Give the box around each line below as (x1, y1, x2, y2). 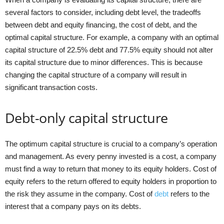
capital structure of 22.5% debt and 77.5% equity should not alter (5, 45, 213, 54)
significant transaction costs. (5, 82, 97, 91)
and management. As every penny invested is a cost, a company (5, 151, 216, 160)
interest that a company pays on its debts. (5, 201, 141, 210)
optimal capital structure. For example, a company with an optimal (5, 32, 218, 41)
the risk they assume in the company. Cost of (5, 189, 154, 198)
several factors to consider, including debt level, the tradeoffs (5, 7, 201, 16)
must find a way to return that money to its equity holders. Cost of (5, 164, 216, 173)
